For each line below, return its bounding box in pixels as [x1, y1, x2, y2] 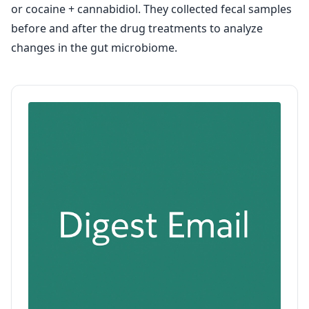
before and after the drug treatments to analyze [11, 21, 263, 36]
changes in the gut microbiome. [11, 40, 177, 55]
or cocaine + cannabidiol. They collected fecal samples [11, 1, 292, 17]
